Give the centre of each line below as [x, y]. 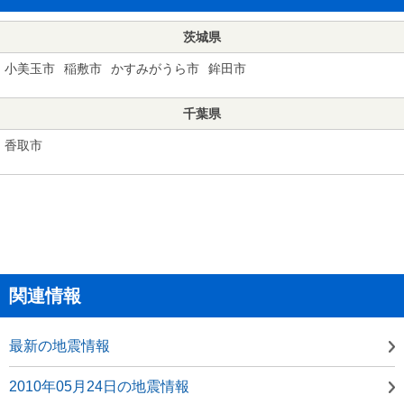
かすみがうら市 [155, 68]
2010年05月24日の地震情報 [99, 386]
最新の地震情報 [60, 345]
